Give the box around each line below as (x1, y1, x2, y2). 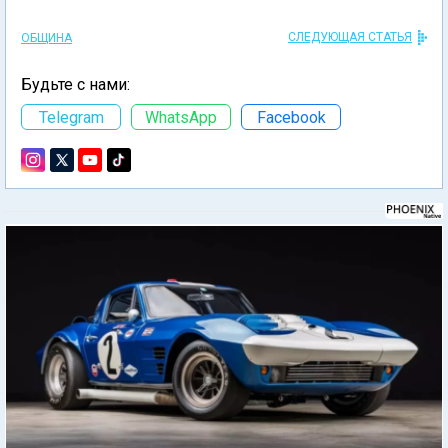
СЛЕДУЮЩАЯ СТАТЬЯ (288, 30, 412, 44)
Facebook (256, 107, 326, 127)
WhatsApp (145, 107, 217, 127)
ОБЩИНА (21, 31, 72, 45)
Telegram (38, 107, 104, 127)
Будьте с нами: (21, 75, 130, 94)
